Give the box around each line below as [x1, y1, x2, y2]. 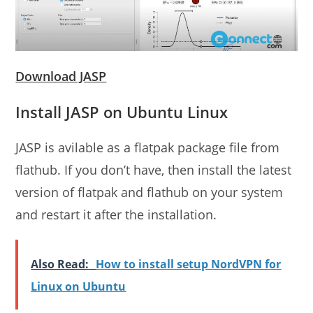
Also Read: [31, 256, 89, 272]
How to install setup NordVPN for [96, 256, 282, 272]
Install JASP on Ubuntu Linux [15, 101, 228, 123]
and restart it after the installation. [15, 206, 217, 224]
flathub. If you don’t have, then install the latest [15, 161, 292, 179]
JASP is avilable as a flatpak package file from [15, 139, 280, 156]
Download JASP [15, 68, 107, 85]
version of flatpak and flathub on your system [15, 184, 284, 201]
